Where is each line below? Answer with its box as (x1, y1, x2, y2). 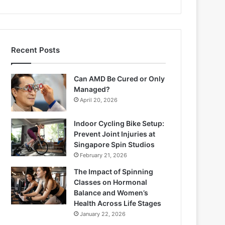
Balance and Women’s (74, 188, 148, 197)
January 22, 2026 (80, 210, 126, 217)
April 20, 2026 (80, 96, 118, 103)
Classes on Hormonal (74, 178, 147, 186)
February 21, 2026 (80, 152, 127, 159)
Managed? (74, 85, 110, 93)
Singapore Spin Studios (74, 140, 155, 149)
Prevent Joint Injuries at (74, 130, 155, 138)
